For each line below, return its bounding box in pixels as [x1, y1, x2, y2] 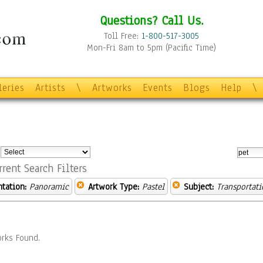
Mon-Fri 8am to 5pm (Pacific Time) [87, 42, 216, 53]
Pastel [142, 181, 164, 193]
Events [143, 81, 173, 95]
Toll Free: [104, 30, 141, 42]
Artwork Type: [88, 181, 139, 193]
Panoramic [29, 181, 69, 193]
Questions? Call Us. [99, 12, 204, 29]
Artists [35, 81, 66, 95]
